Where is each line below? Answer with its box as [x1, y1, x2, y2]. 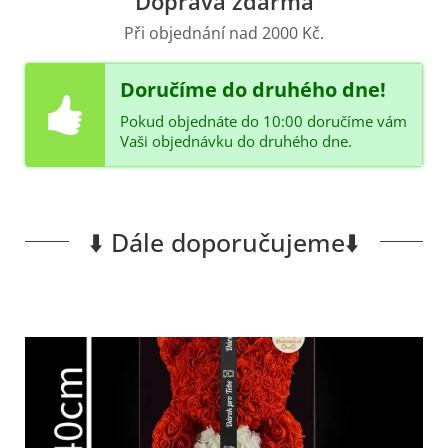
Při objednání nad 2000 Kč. [124, 21, 324, 44]
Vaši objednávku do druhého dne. [120, 130, 352, 151]
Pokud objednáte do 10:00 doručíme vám [120, 110, 407, 131]
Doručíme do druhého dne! [120, 75, 386, 103]
